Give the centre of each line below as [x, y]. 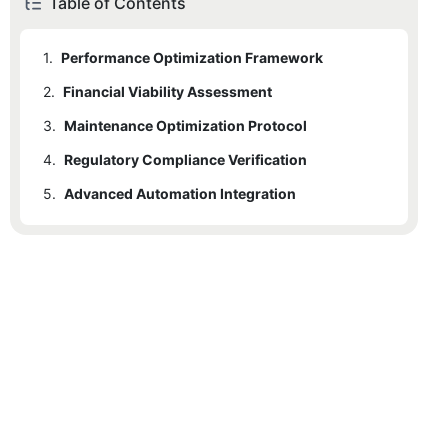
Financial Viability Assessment [167, 92]
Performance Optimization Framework [192, 58]
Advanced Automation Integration [180, 194]
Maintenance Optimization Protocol [185, 126]
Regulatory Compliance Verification [185, 160]
